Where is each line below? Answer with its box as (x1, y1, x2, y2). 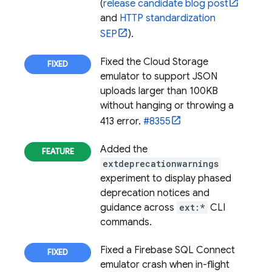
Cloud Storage (143, 56, 208, 68)
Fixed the (100, 56, 143, 68)
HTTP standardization (120, 12, 216, 24)
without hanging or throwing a (100, 100, 234, 112)
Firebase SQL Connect (134, 244, 235, 256)
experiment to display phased (100, 172, 231, 185)
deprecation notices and (100, 187, 209, 199)
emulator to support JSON (100, 70, 217, 83)
